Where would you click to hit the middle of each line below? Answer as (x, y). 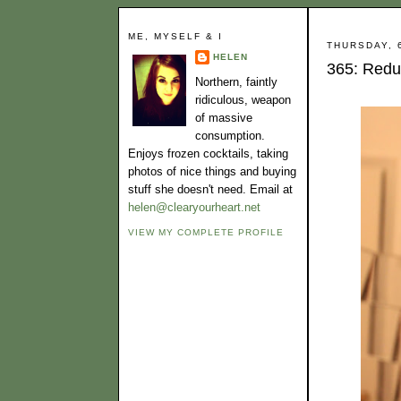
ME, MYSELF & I (176, 37)
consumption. (230, 136)
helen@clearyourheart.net (194, 208)
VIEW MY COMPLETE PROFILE (206, 232)
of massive (224, 118)
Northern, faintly (236, 82)
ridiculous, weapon (243, 100)
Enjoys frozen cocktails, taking (208, 154)
